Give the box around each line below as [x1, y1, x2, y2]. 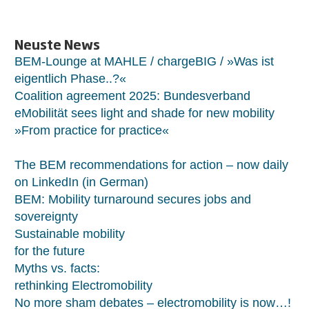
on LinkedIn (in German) [14, 175, 148, 189]
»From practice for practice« [14, 123, 169, 137]
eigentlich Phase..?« [14, 71, 126, 86]
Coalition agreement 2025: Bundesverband [14, 88, 250, 103]
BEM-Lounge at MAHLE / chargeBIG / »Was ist [14, 54, 274, 68]
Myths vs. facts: [14, 261, 100, 275]
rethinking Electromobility [14, 278, 152, 292]
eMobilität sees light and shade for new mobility [14, 106, 275, 120]
